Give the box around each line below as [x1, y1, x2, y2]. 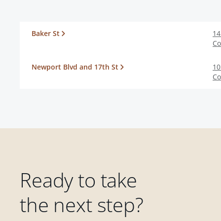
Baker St [32, 29, 60, 38]
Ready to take [20, 166, 137, 193]
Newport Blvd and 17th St [32, 62, 118, 72]
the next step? [20, 191, 144, 218]
